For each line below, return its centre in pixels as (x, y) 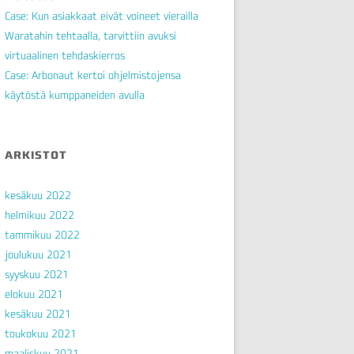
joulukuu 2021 (38, 254)
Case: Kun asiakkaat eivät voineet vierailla (102, 16)
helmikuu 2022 (40, 215)
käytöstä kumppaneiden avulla (75, 95)
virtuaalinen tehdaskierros (65, 55)
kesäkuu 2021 (38, 314)
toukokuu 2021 (41, 333)
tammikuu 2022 (42, 235)
